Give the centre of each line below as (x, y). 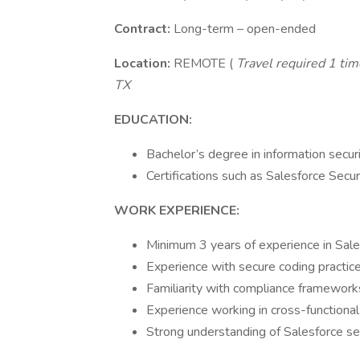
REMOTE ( (203, 63)
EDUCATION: (153, 120)
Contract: (144, 29)
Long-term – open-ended (245, 29)
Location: (144, 63)
